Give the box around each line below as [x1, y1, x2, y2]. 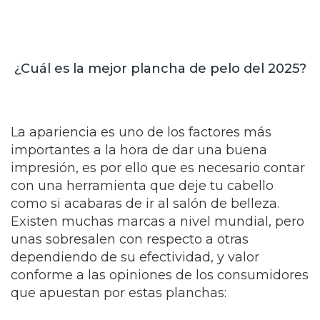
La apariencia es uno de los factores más [11, 124, 271, 141]
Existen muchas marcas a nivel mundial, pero [11, 214, 304, 230]
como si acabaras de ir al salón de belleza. [11, 196, 279, 212]
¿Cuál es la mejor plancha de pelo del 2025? [14, 61, 306, 77]
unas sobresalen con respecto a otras [11, 231, 249, 248]
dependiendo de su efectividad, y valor [11, 249, 259, 266]
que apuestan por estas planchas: [11, 285, 226, 301]
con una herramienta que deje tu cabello [11, 178, 274, 194]
